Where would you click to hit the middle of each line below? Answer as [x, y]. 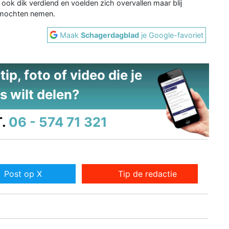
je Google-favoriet [171, 35]
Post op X [23, 174]
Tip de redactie [148, 174]
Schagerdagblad [110, 35]
